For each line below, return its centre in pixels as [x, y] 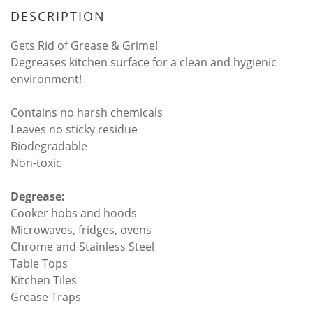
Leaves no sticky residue [74, 129]
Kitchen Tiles [44, 280]
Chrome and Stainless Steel [82, 247]
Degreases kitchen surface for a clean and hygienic [144, 62]
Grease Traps [46, 297]
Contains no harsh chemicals [87, 112]
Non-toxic [36, 163]
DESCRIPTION [58, 16]
